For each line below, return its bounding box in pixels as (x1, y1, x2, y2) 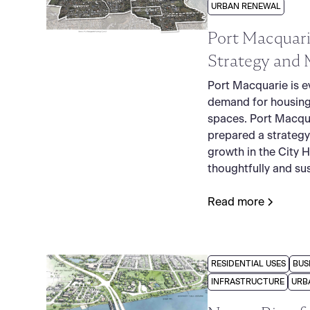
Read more (207, 197, 264, 208)
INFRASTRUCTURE (210, 277, 284, 286)
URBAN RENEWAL (210, 2, 281, 11)
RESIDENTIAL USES (210, 259, 286, 268)
